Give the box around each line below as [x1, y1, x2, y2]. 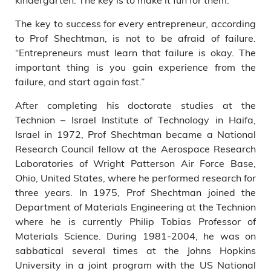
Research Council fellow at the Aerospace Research [15, 142, 256, 155]
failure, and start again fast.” [15, 75, 145, 88]
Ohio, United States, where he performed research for [15, 171, 256, 184]
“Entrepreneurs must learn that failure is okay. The [15, 46, 256, 59]
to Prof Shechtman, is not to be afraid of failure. [15, 31, 256, 44]
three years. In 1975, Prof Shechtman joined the [15, 186, 256, 198]
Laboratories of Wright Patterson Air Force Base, [15, 157, 256, 169]
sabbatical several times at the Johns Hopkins [15, 244, 256, 256]
